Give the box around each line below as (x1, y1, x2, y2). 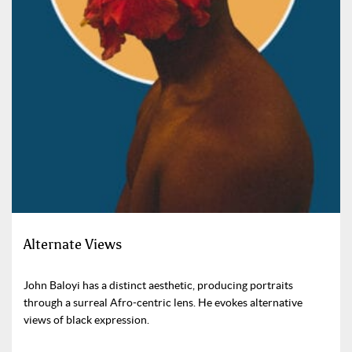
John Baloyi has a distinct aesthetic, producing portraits (24, 279, 293, 292)
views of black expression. (24, 313, 149, 327)
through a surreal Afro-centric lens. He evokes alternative (24, 296, 302, 310)
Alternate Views (24, 236, 122, 254)
